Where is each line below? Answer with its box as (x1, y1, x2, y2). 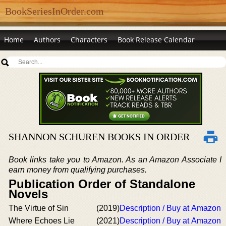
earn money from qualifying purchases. (9, 165, 147, 174)
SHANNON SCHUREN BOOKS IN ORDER (9, 131, 190, 142)
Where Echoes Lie (9, 216, 75, 225)
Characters (71, 35, 107, 44)
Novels (9, 187, 48, 201)
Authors (34, 35, 61, 44)
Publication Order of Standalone (9, 177, 195, 191)
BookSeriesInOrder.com (5, 6, 104, 17)
